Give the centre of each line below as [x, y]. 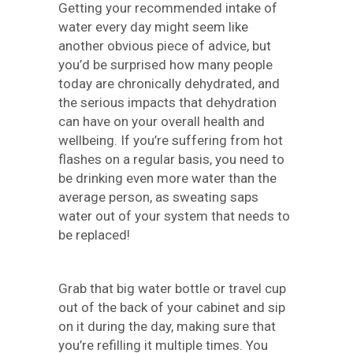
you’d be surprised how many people [165, 65]
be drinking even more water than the [167, 178]
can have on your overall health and [162, 121]
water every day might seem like [153, 27]
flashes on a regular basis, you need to [171, 159]
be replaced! [94, 235]
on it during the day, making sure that [167, 326]
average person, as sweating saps [158, 197]
